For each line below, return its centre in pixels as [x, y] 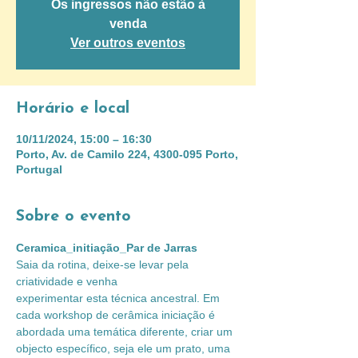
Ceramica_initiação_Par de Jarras [107, 248]
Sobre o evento [74, 217]
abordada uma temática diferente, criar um [126, 332]
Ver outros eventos [128, 43]
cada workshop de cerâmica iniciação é [117, 315]
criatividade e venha [67, 281]
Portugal [39, 169]
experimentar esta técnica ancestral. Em [119, 298]
